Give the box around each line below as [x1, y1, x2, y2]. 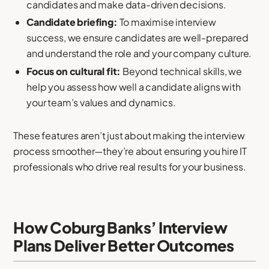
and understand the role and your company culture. [26, 47, 252, 60]
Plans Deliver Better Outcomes [13, 235, 234, 255]
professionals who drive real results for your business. [13, 160, 246, 174]
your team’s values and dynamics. [26, 96, 176, 109]
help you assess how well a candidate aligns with [26, 80, 241, 93]
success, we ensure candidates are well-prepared [26, 31, 249, 44]
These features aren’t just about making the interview [13, 129, 245, 142]
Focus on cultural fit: [26, 65, 121, 77]
